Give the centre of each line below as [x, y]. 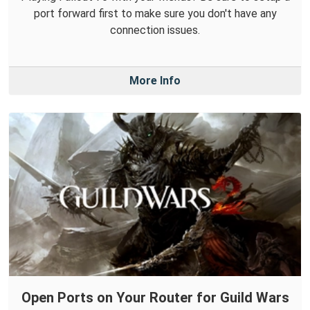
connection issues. [155, 30]
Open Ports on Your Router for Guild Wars [155, 297]
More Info [155, 80]
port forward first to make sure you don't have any [155, 13]
